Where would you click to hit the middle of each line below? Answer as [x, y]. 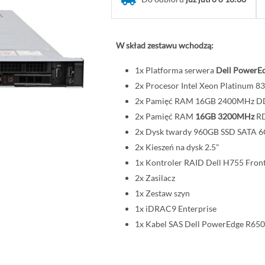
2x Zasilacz [155, 177]
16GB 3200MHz [224, 116]
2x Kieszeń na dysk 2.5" [177, 147]
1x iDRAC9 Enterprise [175, 208]
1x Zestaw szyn [162, 193]
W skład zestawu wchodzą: [164, 45]
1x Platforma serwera [175, 70]
